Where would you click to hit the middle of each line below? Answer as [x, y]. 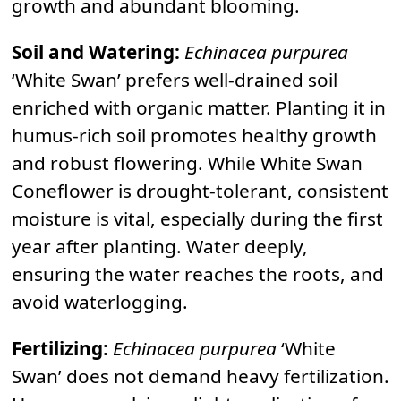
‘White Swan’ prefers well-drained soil [175, 80]
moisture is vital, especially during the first [197, 219]
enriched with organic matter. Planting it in [199, 108]
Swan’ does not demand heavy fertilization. [200, 375]
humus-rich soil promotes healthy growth [194, 136]
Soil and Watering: [96, 52]
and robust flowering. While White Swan [187, 163]
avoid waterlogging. [100, 302]
